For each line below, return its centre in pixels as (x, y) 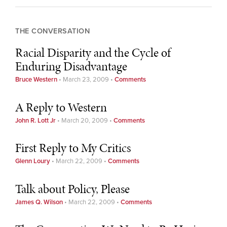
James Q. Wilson (39, 202)
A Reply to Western (61, 107)
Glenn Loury (33, 161)
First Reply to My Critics (73, 148)
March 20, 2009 (85, 120)
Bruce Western (36, 80)
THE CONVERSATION (52, 31)
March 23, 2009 (86, 80)
